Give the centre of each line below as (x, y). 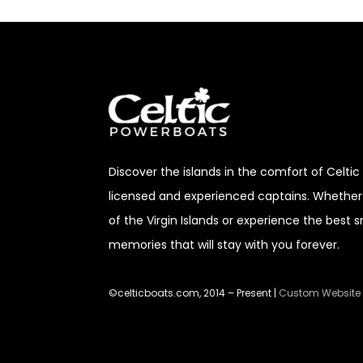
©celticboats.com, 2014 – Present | (194, 293)
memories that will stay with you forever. (224, 245)
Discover (133, 172)
